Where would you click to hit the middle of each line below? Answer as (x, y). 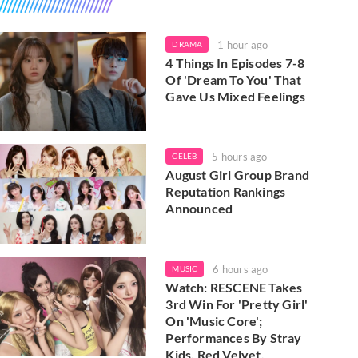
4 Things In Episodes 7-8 (235, 63)
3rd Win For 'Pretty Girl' (237, 304)
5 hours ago (240, 157)
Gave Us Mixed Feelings (235, 96)
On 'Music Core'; (214, 320)
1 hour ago (243, 45)
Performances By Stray (234, 337)
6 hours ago (241, 269)
